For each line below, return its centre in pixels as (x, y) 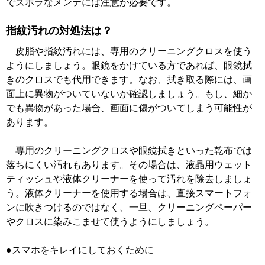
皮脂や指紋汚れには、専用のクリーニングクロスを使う (129, 51)
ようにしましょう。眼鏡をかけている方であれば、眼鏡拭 (129, 66)
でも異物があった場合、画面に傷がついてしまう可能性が (129, 108)
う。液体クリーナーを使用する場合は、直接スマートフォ (129, 193)
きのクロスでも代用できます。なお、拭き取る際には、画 (129, 80)
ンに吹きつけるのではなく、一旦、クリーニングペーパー (129, 208)
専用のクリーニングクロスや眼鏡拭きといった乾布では (129, 151)
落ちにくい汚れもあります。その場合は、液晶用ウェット (129, 165)
